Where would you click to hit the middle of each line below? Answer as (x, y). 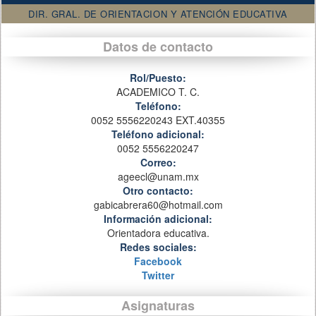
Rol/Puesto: (158, 78)
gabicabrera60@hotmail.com (158, 205)
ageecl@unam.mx (158, 176)
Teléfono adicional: (158, 134)
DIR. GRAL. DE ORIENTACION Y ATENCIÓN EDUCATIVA (158, 13)
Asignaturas (158, 305)
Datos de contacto (158, 47)
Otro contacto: (158, 190)
